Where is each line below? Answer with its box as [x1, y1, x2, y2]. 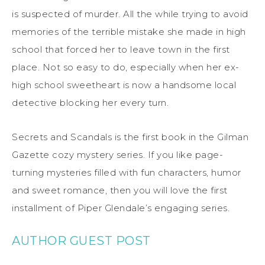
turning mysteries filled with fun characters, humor [12, 166, 241, 178]
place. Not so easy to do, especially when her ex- [12, 61, 240, 73]
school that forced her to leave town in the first [12, 43, 230, 55]
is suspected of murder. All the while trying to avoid [12, 8, 248, 20]
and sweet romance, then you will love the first [12, 184, 228, 196]
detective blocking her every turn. [12, 96, 169, 108]
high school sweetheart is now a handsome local [12, 79, 236, 91]
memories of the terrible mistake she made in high [12, 25, 246, 37]
